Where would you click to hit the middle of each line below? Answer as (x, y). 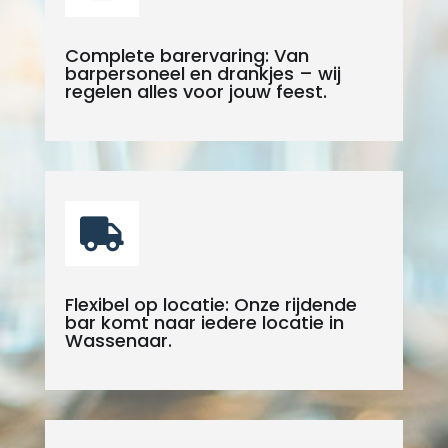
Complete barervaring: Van (186, 56)
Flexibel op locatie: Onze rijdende (210, 305)
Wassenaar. (118, 341)
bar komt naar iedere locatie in (204, 323)
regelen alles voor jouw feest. (195, 92)
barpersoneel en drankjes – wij (202, 74)
